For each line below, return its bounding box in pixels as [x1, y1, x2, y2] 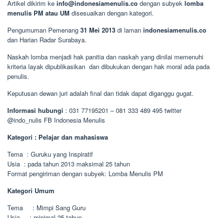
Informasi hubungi [7, 106, 63, 115]
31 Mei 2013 [80, 25, 115, 35]
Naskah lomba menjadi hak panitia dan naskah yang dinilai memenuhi [7, 52, 203, 62]
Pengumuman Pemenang [7, 25, 80, 35]
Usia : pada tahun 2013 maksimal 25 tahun [7, 159, 130, 169]
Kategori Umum [7, 186, 54, 196]
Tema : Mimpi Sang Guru [7, 203, 86, 213]
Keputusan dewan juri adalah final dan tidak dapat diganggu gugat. [7, 89, 194, 98]
